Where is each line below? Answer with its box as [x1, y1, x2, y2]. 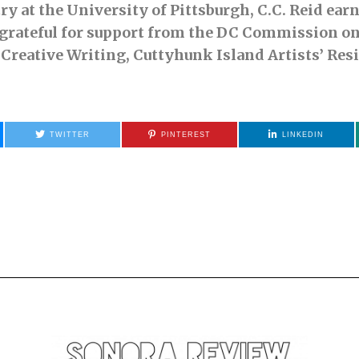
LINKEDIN [282, 131, 325, 139]
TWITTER [50, 131, 91, 139]
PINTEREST [160, 131, 211, 139]
